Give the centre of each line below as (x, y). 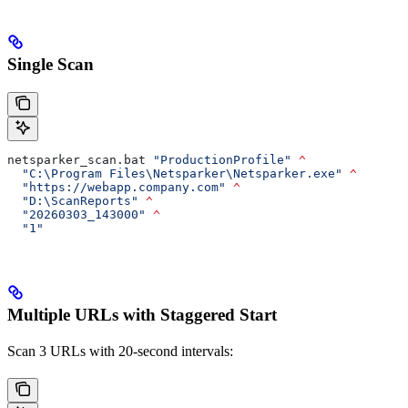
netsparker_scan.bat (80, 160)
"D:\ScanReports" (73, 201)
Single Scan (51, 65)
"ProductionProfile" (222, 160)
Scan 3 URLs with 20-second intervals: (120, 351)
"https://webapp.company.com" (117, 188)
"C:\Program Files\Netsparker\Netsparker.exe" (175, 174)
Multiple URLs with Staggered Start (142, 314)
